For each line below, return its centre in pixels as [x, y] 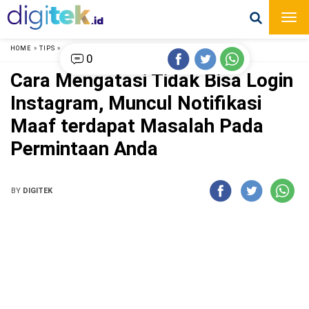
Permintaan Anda [84, 148]
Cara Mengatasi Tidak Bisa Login [152, 80]
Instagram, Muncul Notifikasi [136, 103]
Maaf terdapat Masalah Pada [137, 126]
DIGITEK [38, 190]
